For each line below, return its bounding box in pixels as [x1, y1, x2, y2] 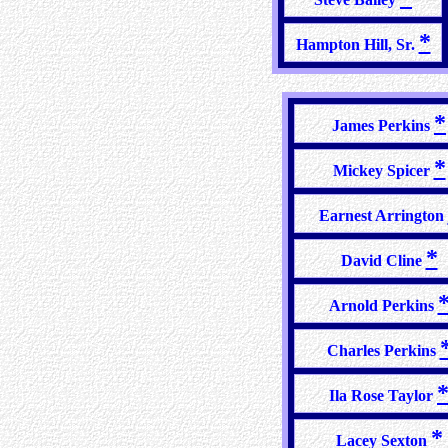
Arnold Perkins [328, 297, 438, 314]
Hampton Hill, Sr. [295, 36, 419, 53]
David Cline [340, 252, 426, 269]
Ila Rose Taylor [329, 387, 437, 404]
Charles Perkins [326, 342, 440, 359]
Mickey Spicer [332, 162, 434, 179]
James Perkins [332, 117, 434, 134]
